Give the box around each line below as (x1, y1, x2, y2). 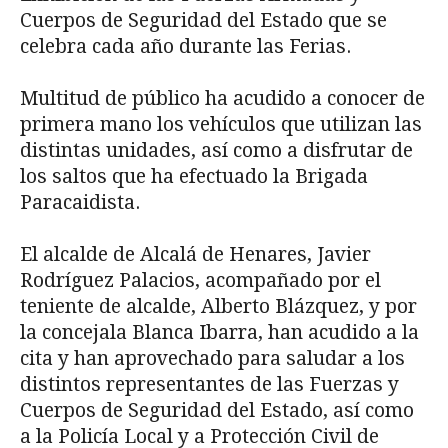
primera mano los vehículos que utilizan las (20, 112, 422, 136)
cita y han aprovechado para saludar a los (20, 346, 405, 370)
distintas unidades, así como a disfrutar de (20, 138, 413, 162)
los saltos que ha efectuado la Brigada (20, 164, 368, 188)
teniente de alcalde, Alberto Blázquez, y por (20, 294, 417, 318)
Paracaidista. (20, 190, 140, 214)
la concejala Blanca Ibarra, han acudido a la (20, 320, 419, 344)
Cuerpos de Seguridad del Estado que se (20, 8, 387, 32)
